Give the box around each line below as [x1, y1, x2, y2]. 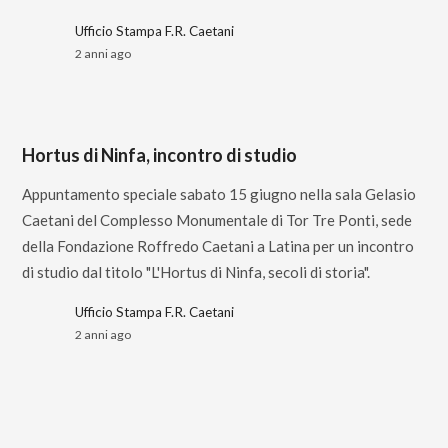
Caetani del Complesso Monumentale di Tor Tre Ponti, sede [22, 211, 413, 229]
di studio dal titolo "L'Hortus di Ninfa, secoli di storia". [22, 263, 374, 281]
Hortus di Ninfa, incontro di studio [22, 144, 298, 166]
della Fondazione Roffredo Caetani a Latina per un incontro [22, 237, 415, 255]
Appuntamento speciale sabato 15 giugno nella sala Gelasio [22, 185, 417, 203]
